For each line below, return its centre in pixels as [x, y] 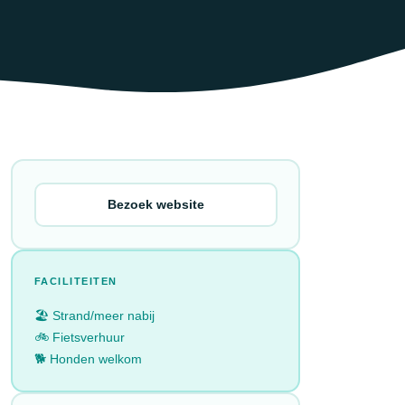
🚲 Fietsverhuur [79, 337]
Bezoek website [155, 205]
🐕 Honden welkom [88, 358]
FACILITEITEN [75, 281]
